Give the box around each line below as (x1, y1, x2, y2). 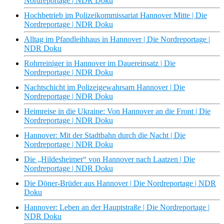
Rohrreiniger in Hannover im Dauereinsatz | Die (24, 59, 175, 68)
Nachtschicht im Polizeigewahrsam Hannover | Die (24, 83, 185, 92)
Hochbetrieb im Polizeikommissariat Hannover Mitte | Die (24, 11, 207, 20)
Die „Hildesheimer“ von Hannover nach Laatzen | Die (24, 155, 195, 164)
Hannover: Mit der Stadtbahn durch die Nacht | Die (24, 131, 185, 140)
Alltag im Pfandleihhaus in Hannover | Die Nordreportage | (24, 35, 210, 44)
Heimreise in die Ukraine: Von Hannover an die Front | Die (24, 107, 210, 116)
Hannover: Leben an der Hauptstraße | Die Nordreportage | (24, 203, 209, 212)
